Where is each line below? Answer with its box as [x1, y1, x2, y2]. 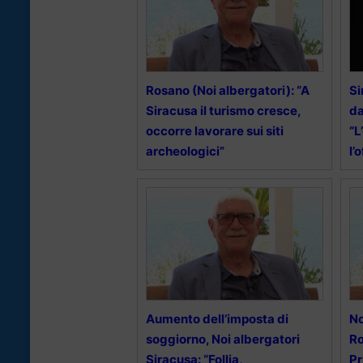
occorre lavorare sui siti [146, 123, 284, 139]
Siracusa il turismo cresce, [146, 103, 301, 119]
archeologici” [146, 143, 224, 160]
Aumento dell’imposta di [146, 311, 288, 327]
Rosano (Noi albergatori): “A [146, 83, 310, 99]
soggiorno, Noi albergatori [146, 331, 300, 348]
